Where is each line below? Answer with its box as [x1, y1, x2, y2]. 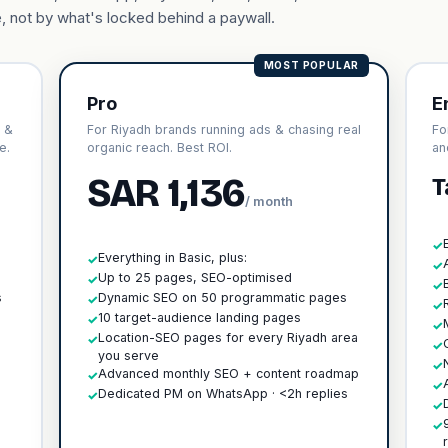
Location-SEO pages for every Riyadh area [97, 329, 358, 345]
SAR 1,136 [86, 170, 245, 216]
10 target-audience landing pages [97, 309, 301, 325]
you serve [97, 347, 159, 363]
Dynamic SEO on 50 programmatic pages [97, 289, 347, 305]
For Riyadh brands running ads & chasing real [86, 121, 361, 137]
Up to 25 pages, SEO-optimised [97, 269, 292, 285]
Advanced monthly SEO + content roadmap [97, 365, 359, 381]
